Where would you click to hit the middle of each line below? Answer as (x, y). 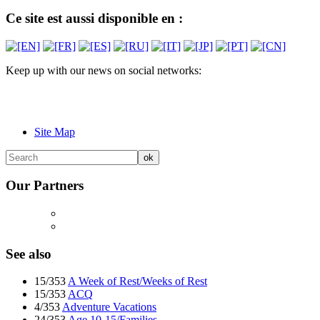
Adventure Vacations (109, 307)
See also (29, 254)
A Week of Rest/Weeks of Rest (137, 281)
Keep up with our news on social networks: (104, 70)
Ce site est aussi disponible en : (94, 18)
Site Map (55, 131)
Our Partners (45, 186)
